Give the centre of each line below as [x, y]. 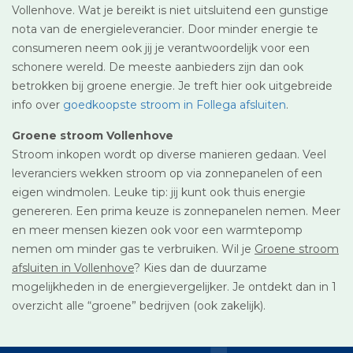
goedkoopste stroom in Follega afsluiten [175, 104]
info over [37, 104]
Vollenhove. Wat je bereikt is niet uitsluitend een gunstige [170, 10]
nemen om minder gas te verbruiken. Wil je [133, 249]
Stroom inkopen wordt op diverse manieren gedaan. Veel [169, 154]
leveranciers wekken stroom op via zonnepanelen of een [167, 173]
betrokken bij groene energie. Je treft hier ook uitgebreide [172, 85]
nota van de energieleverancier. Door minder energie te [165, 29]
